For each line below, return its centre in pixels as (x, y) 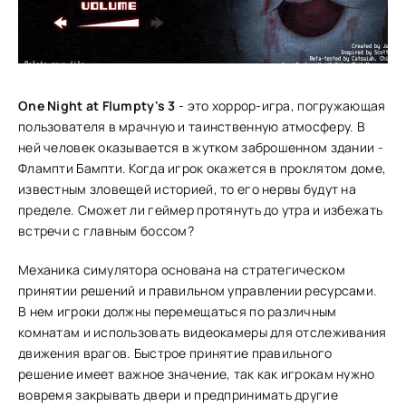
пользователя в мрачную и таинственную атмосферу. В (192, 126)
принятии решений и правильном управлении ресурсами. (198, 290)
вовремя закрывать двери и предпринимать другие (178, 395)
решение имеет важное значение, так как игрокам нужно (197, 374)
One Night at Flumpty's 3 (97, 106)
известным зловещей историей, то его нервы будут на (187, 189)
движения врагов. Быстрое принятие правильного (175, 353)
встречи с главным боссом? (106, 231)
